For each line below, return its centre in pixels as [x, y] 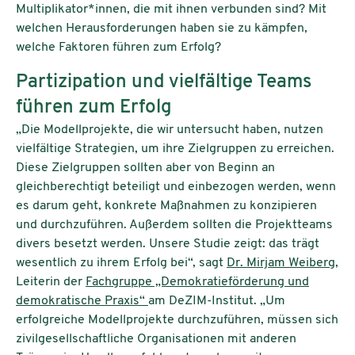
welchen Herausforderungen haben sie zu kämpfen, [162, 28]
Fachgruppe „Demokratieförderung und [197, 282]
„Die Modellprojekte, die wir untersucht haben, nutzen [170, 130]
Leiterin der [51, 282]
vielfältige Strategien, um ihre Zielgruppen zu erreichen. [175, 149]
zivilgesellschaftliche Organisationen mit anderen [156, 339]
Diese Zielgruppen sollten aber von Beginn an [145, 168]
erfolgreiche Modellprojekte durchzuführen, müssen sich [177, 320]
